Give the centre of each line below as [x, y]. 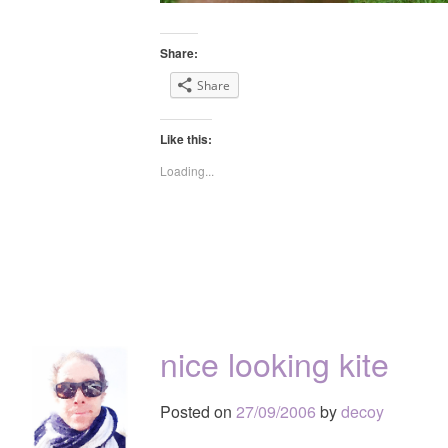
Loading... [187, 170]
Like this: [186, 138]
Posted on [198, 411]
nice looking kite [274, 362]
